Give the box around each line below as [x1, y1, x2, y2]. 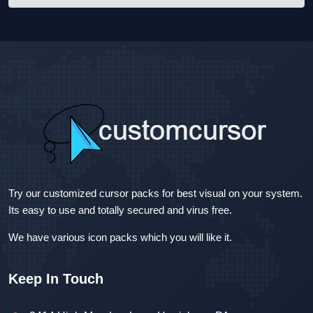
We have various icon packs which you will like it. [8, 231, 232, 244]
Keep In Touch [8, 271, 103, 287]
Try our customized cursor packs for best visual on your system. [8, 187, 303, 200]
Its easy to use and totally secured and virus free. [8, 204, 232, 217]
